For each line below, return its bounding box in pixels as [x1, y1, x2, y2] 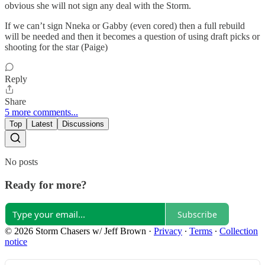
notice [5, 237, 27, 247]
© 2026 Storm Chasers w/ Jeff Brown [5, 226, 146, 237]
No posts [5, 156, 38, 167]
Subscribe [177, 208, 217, 220]
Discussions [62, 119, 104, 128]
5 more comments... [5, 106, 78, 117]
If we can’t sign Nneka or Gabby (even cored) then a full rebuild [5, 20, 245, 31]
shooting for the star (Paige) [5, 41, 108, 52]
